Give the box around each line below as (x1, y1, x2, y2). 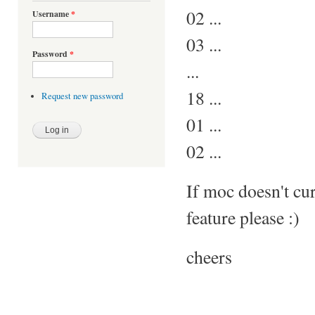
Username (32, 8, 71, 20)
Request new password (41, 90, 123, 103)
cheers (186, 244, 232, 269)
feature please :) (186, 205, 300, 229)
